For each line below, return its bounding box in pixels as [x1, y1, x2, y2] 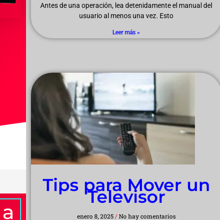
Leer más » [112, 29, 140, 36]
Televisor [87, 186, 165, 208]
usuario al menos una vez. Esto [79, 12, 174, 20]
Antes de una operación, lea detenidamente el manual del [40, 1, 213, 10]
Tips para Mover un [42, 174, 210, 196]
